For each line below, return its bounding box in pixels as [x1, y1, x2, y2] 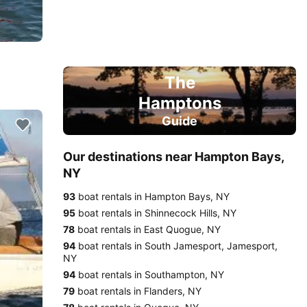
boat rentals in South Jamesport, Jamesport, [75, 240, 278, 251]
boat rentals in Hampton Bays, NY [75, 191, 230, 202]
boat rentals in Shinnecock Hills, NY [75, 207, 236, 219]
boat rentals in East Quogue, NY [75, 223, 221, 235]
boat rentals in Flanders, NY [75, 285, 201, 297]
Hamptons [138, 93, 221, 113]
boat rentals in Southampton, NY [75, 269, 224, 280]
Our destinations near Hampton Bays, [63, 149, 284, 164]
